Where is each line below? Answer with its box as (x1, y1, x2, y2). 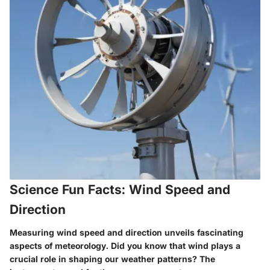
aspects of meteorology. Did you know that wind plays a (10, 240, 240, 251)
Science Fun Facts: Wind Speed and (10, 182, 230, 197)
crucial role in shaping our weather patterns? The (10, 253, 215, 264)
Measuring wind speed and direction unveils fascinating (10, 227, 243, 237)
